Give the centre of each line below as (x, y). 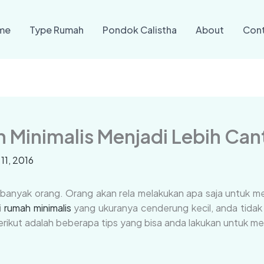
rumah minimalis (37, 208)
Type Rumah (56, 29)
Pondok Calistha (139, 29)
